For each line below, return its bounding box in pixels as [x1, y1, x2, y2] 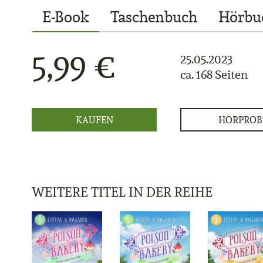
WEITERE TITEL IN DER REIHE [32, 184, 213, 200]
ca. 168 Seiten [180, 67, 248, 82]
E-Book [42, 7, 89, 26]
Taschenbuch [110, 7, 197, 26]
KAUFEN [75, 114, 113, 126]
